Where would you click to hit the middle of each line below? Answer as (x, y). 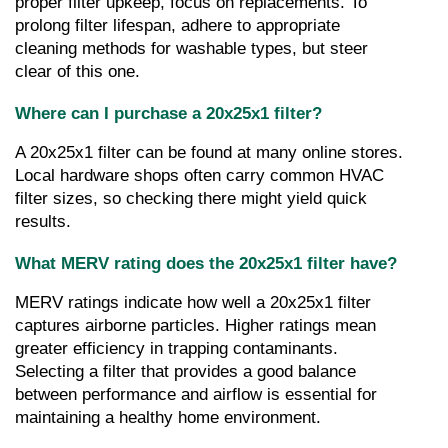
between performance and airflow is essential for (196, 394)
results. (43, 222)
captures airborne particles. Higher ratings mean (195, 325)
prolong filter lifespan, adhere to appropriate (177, 26)
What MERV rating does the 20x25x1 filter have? (206, 262)
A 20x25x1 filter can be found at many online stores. (209, 153)
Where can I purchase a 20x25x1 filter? (168, 113)
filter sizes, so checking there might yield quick (191, 199)
